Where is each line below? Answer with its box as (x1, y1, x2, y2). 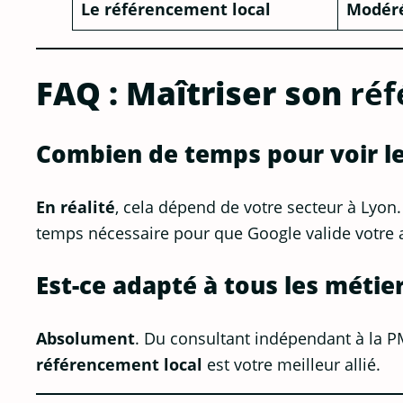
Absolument (36, 327, 135, 350)
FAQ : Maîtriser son (36, 72, 350, 115)
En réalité (36, 195, 115, 219)
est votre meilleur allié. (202, 353, 381, 376)
